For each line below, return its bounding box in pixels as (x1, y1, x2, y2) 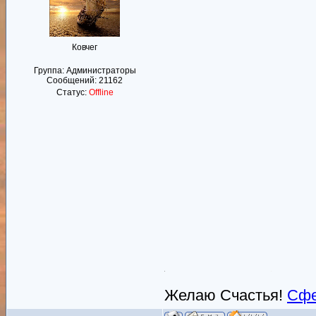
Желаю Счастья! (164, 286, 287, 304)
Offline (88, 87, 114, 97)
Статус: (56, 87, 89, 97)
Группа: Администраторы (33, 66, 136, 75)
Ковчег (72, 42, 97, 52)
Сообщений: (47, 75, 99, 85)
